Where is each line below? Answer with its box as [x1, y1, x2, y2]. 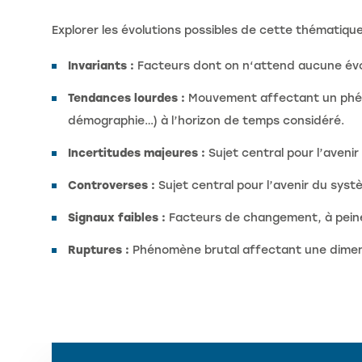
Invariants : [68, 59, 134, 74]
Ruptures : [68, 243, 129, 258]
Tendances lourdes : [68, 91, 185, 106]
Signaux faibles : [68, 211, 166, 225]
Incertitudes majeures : [68, 146, 205, 161]
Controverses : [68, 179, 155, 193]
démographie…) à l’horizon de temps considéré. [68, 114, 344, 128]
